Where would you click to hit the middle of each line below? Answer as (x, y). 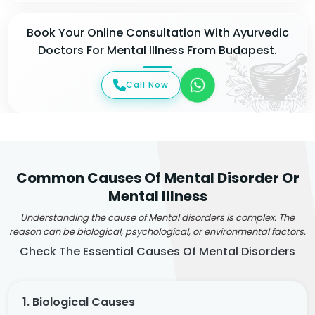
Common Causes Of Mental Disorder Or (157, 178)
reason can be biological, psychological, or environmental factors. (157, 231)
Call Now (147, 84)
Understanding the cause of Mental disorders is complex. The (157, 217)
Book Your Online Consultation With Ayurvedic (157, 33)
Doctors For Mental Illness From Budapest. (157, 50)
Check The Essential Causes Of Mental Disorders (157, 251)
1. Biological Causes (79, 302)
